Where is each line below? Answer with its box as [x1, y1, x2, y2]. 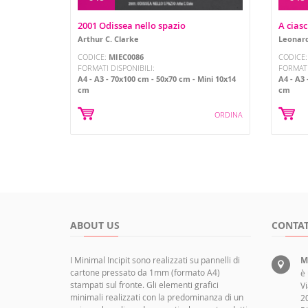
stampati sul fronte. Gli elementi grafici [70, 279, 219, 290]
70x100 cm [111, 74, 149, 85]
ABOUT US [70, 219, 120, 232]
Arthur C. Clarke [78, 34, 139, 45]
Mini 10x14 [197, 74, 236, 85]
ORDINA [214, 109, 243, 120]
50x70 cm [156, 74, 190, 85]
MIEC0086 [109, 52, 144, 63]
